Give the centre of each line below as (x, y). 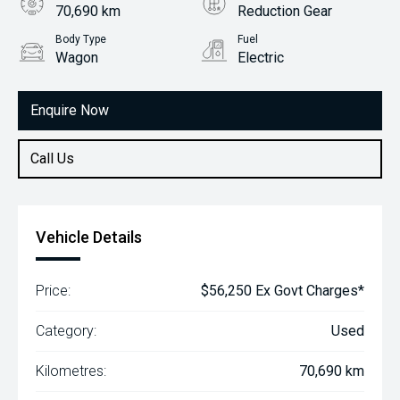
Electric (261, 58)
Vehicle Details (89, 237)
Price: (53, 291)
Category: (66, 331)
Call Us (52, 158)
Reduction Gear (285, 11)
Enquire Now (70, 110)
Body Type (81, 39)
